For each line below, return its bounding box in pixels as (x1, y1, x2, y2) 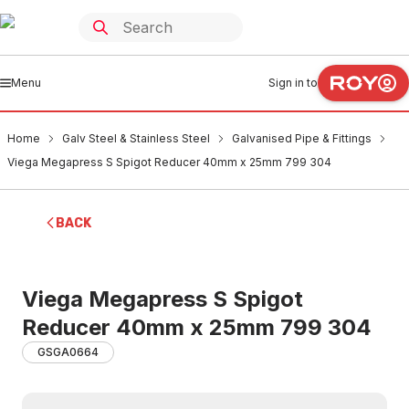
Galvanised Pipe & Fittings (232, 131, 372, 145)
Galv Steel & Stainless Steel (62, 131, 210, 145)
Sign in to (268, 76, 318, 89)
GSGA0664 (37, 345, 99, 359)
